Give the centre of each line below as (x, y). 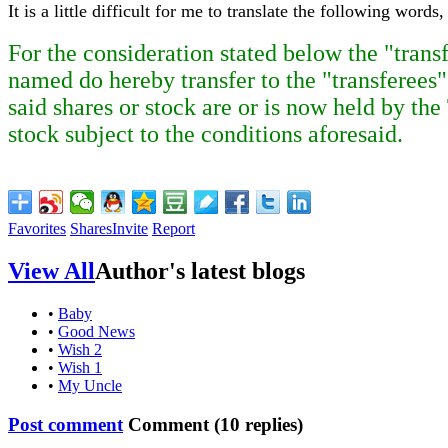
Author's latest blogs (200, 271)
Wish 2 (80, 349)
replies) (271, 424)
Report (173, 229)
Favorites (37, 229)
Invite (130, 229)
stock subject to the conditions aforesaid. (205, 134)
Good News (96, 331)
